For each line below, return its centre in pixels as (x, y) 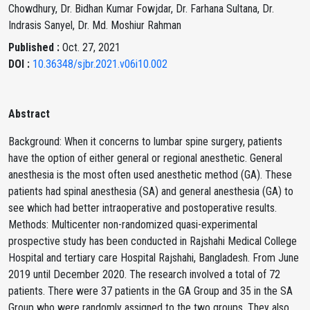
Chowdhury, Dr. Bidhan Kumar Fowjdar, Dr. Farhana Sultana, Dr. (141, 9)
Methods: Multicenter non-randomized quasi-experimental (133, 225)
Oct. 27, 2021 (91, 47)
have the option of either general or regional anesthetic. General (145, 158)
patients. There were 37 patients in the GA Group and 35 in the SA (151, 291)
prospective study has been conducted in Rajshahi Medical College (153, 241)
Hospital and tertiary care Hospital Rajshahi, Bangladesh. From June (154, 258)
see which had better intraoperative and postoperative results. (143, 208)
